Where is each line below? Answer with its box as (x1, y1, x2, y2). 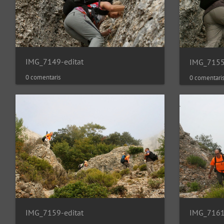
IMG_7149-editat (25, 56, 83, 66)
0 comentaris (25, 72, 60, 81)
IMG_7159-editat (25, 207, 83, 217)
